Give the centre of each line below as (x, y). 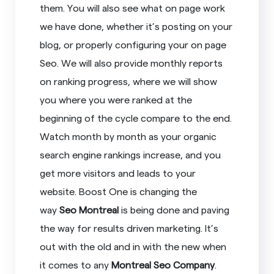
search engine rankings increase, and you (131, 154)
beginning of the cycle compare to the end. (136, 117)
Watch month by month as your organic (128, 136)
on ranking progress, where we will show (129, 81)
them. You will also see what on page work (133, 7)
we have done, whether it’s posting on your (136, 26)
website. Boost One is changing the (119, 191)
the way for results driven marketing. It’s (129, 228)
